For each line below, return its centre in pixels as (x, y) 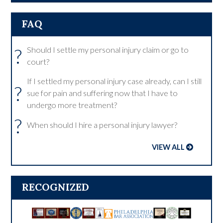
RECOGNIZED (56, 187)
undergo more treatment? (72, 105)
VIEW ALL (168, 147)
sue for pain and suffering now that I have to (103, 93)
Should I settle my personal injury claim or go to (108, 49)
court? (38, 61)
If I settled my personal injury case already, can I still (114, 81)
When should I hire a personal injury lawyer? (102, 125)
